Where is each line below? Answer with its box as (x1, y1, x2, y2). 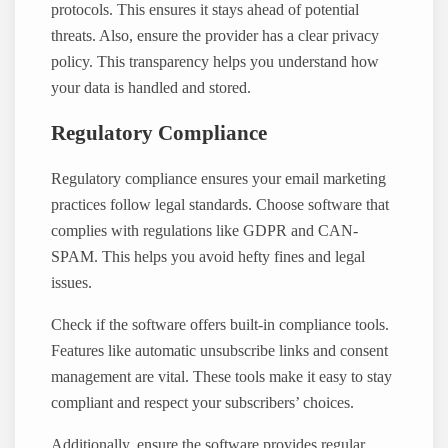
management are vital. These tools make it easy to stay (51, 368, 393, 387)
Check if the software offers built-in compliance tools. (51, 316, 390, 335)
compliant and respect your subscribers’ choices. (51, 394, 355, 413)
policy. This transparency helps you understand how (51, 52, 380, 71)
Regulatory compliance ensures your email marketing (51, 169, 387, 188)
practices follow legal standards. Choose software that (51, 195, 390, 214)
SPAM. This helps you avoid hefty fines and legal (51, 247, 366, 266)
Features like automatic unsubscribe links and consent (51, 342, 389, 361)
